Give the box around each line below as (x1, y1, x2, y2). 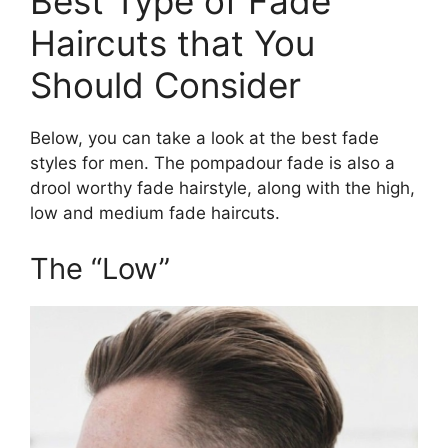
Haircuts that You (30, 22, 315, 65)
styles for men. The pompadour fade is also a (30, 153, 395, 174)
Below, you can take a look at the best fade (30, 128, 379, 149)
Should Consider (30, 64, 301, 107)
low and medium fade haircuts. (30, 203, 280, 224)
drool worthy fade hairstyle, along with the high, (30, 178, 415, 199)
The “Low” (30, 250, 170, 286)
